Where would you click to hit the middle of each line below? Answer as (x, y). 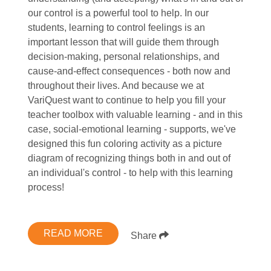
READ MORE (73, 233)
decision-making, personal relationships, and (123, 56)
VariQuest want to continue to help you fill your (126, 100)
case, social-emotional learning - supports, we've (132, 129)
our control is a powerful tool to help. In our (118, 13)
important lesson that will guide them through (123, 42)
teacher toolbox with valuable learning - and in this (135, 114)
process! (46, 187)
